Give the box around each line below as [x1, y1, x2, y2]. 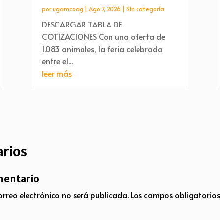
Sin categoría [126, 4, 164, 13]
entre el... [41, 55, 73, 66]
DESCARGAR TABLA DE [41, 18, 122, 29]
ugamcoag [52, 4, 83, 13]
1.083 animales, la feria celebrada [41, 43, 163, 54]
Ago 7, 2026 [88, 4, 121, 13]
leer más [41, 67, 72, 79]
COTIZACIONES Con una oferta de [41, 30, 165, 42]
